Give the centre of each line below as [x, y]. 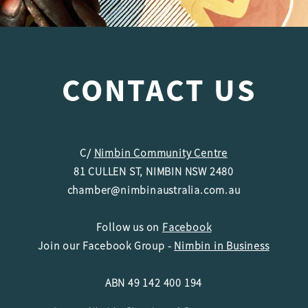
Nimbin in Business [222, 245]
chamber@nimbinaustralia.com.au [154, 189]
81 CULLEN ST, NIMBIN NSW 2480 [154, 171]
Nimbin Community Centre [161, 152]
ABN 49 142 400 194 [154, 282]
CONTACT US [159, 90]
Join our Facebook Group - [106, 245]
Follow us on [129, 227]
